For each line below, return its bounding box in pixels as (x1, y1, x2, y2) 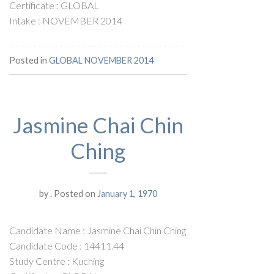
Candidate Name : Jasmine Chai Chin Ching (9, 224, 186, 236)
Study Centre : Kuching (9, 254, 104, 267)
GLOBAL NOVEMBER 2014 (49, 54, 154, 65)
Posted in (9, 54, 49, 65)
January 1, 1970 (97, 188, 157, 199)
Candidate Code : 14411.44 (9, 239, 124, 251)
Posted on (51, 188, 97, 199)
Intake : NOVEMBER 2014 (9, 14, 122, 26)
